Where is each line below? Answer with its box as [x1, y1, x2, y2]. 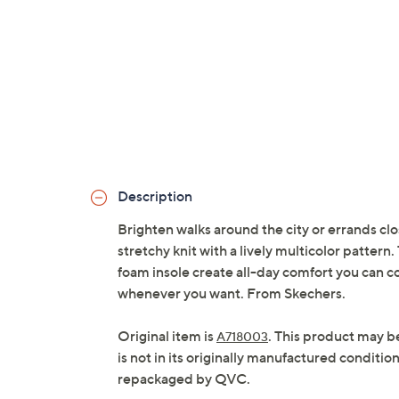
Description [118, 187, 192, 206]
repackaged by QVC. [118, 370, 250, 388]
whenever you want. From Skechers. [118, 284, 346, 303]
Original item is [118, 327, 216, 346]
